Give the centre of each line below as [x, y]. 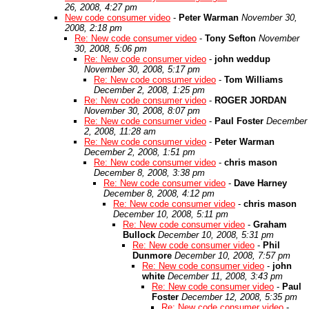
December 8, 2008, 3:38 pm [149, 173]
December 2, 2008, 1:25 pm [149, 90]
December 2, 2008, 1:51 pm [140, 152]
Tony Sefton [230, 38]
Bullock [139, 235]
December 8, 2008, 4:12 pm [159, 193]
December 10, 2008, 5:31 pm [216, 235]
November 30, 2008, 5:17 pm [142, 69]
